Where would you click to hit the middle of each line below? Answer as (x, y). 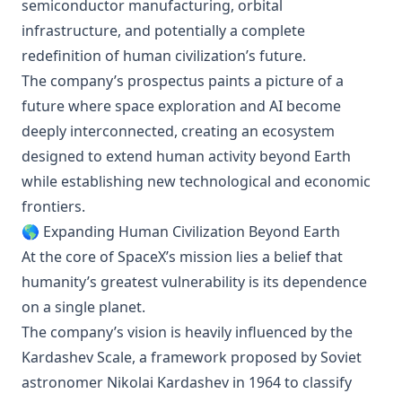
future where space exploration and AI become (181, 106)
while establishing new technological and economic (196, 181)
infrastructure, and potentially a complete (163, 31)
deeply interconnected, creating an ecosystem (178, 131)
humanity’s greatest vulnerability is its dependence (194, 282)
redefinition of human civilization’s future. (164, 56)
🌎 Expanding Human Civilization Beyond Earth (181, 232)
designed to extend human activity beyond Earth (186, 156)
